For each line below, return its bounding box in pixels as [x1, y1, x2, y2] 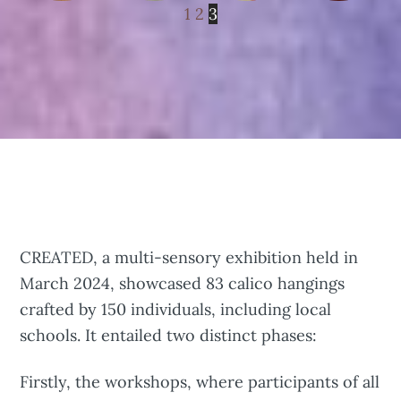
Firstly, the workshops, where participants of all [20, 371, 380, 393]
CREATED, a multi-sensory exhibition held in [20, 247, 359, 269]
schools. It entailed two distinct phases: [20, 325, 318, 346]
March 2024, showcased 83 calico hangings [20, 273, 346, 294]
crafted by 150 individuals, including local [20, 299, 332, 320]
